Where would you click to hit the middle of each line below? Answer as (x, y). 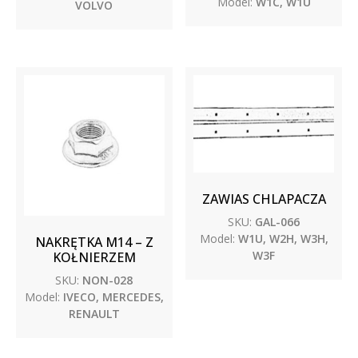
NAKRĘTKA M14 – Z (94, 243)
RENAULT (94, 314)
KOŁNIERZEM (94, 258)
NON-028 (106, 280)
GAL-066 (276, 222)
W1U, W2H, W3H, (281, 239)
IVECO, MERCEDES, (111, 297)
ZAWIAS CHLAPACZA (264, 199)
